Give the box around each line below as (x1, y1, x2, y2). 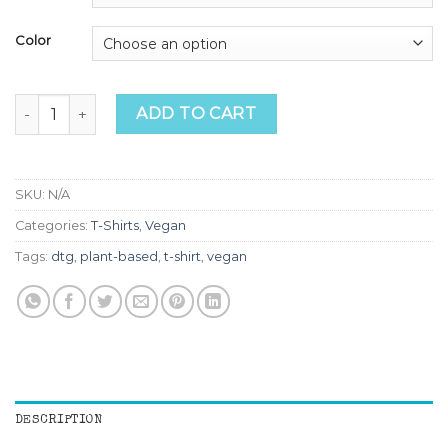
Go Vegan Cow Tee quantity (14, 95, 215, 114)
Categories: (15, 218, 91, 234)
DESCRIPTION (15, 414, 102, 428)
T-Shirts (91, 218, 139, 234)
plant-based (80, 249, 158, 265)
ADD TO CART (136, 104, 257, 124)
